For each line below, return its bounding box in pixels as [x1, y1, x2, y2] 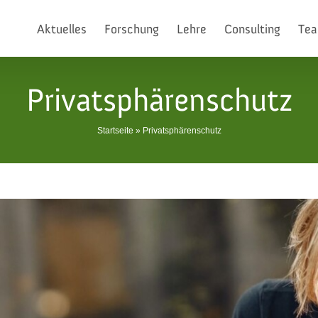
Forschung [104, 23, 159, 36]
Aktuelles [37, 23, 87, 36]
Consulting [224, 23, 280, 36]
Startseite [97, 126, 133, 136]
